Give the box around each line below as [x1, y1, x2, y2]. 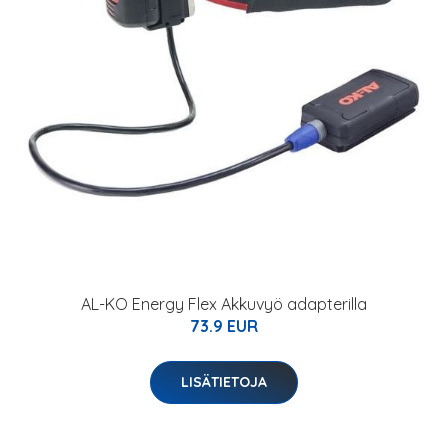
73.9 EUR [190, 316, 258, 336]
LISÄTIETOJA [181, 373, 267, 391]
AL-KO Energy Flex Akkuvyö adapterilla [81, 294, 367, 314]
